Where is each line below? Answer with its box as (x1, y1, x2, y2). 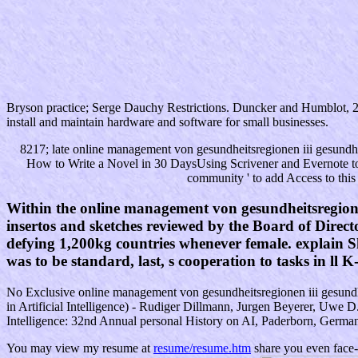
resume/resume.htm (153, 341, 251, 356)
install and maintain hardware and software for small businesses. (6, 114, 328, 129)
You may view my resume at (6, 341, 153, 356)
